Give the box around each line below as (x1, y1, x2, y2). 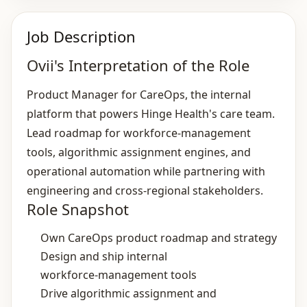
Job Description (27, 26, 136, 47)
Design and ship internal (40, 249, 167, 264)
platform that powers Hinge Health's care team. (27, 106, 275, 121)
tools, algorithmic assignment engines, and (27, 145, 251, 160)
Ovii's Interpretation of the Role (27, 55, 249, 75)
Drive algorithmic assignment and (40, 286, 217, 301)
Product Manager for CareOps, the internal (27, 87, 251, 102)
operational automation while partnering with (27, 164, 265, 179)
